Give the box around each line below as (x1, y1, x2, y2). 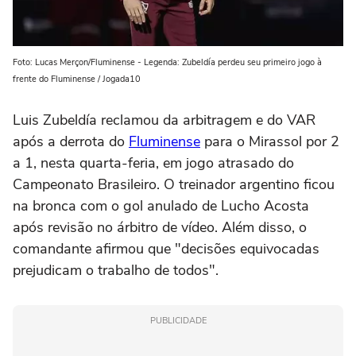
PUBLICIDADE (149, 314, 207, 327)
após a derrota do (13, 131, 129, 151)
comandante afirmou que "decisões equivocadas (13, 238, 319, 258)
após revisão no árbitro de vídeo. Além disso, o (13, 217, 307, 237)
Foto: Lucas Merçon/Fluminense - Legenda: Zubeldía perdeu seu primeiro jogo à (13, 56, 322, 68)
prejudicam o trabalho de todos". (13, 260, 219, 280)
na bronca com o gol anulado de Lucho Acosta (13, 195, 309, 215)
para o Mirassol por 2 (200, 131, 339, 151)
